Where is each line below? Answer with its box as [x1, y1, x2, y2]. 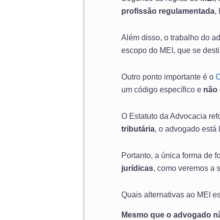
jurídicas [121, 164, 153, 173]
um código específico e [121, 85, 203, 94]
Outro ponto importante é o [121, 73, 216, 82]
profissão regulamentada [121, 7, 215, 16]
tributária [121, 125, 155, 134]
